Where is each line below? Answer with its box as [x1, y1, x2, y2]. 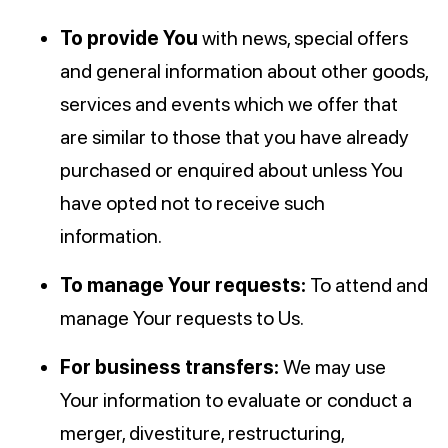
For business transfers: [60, 355, 279, 380]
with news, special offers [198, 26, 408, 51]
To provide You [60, 26, 198, 51]
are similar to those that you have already [60, 125, 409, 150]
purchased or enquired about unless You [60, 158, 403, 183]
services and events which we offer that [60, 92, 398, 117]
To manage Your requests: [60, 273, 306, 298]
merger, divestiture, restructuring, [60, 421, 344, 446]
